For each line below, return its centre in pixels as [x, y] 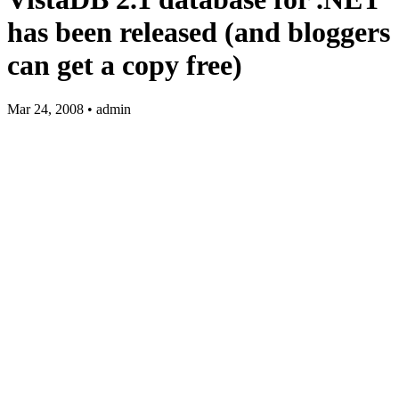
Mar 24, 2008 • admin [69, 109]
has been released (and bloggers [199, 33]
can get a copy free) [125, 65]
